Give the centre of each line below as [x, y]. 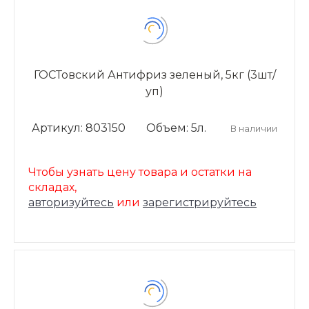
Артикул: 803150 [79, 128]
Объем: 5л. [176, 128]
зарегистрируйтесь [200, 202]
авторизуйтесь [71, 202]
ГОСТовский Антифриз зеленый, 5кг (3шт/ [154, 75]
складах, [52, 187]
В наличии [254, 128]
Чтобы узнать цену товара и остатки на [140, 172]
